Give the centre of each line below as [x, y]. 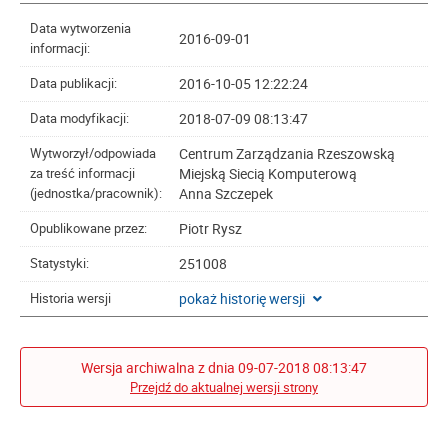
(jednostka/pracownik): [96, 193]
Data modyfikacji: [79, 118]
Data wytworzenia [80, 28]
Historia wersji [70, 298]
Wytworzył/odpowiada [93, 153]
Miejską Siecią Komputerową [268, 173]
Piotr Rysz [210, 228]
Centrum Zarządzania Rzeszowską [287, 153]
